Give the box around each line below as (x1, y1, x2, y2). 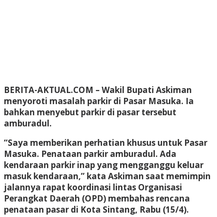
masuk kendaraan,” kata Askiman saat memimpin (4, 170, 211, 182)
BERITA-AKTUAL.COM (4, 84, 93, 95)
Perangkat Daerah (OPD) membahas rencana (4, 192, 190, 204)
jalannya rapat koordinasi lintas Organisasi (4, 181, 182, 193)
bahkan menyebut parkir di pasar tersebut (4, 106, 176, 118)
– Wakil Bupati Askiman (93, 84, 192, 95)
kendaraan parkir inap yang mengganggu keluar (4, 159, 203, 170)
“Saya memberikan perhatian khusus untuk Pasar (4, 137, 207, 148)
